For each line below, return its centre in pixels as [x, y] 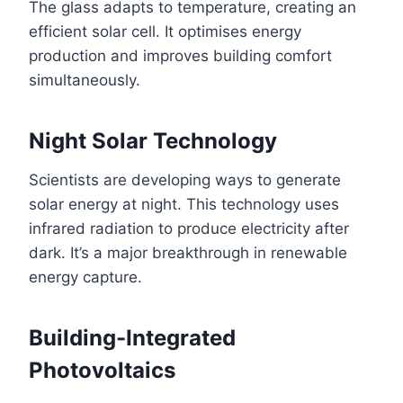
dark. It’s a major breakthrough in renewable [188, 252]
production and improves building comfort [180, 55]
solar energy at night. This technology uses [184, 204]
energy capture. [85, 277]
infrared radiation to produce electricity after [189, 228]
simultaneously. [85, 80]
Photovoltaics [102, 370]
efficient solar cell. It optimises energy [165, 31]
